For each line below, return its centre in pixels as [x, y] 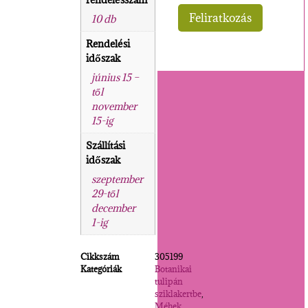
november [114, 106]
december [114, 208]
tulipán [169, 281]
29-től [105, 193]
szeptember [118, 179]
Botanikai [174, 269]
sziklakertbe [178, 294]
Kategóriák [101, 269]
